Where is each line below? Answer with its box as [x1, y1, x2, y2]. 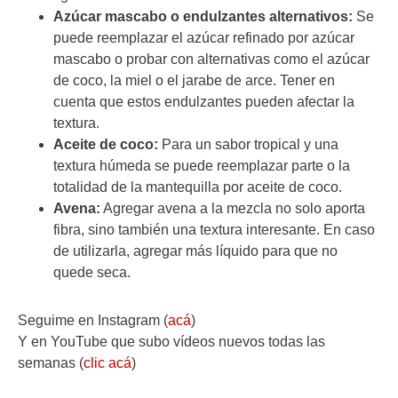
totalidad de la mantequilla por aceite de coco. [53, 179, 346, 195]
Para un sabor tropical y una [158, 137, 338, 153]
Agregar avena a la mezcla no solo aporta [100, 201, 365, 217]
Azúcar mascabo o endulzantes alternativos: [53, 9, 353, 25]
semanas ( [18, 355, 84, 371]
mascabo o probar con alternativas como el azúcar [53, 52, 370, 68]
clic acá [84, 355, 131, 371]
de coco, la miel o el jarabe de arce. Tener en [53, 73, 335, 89]
